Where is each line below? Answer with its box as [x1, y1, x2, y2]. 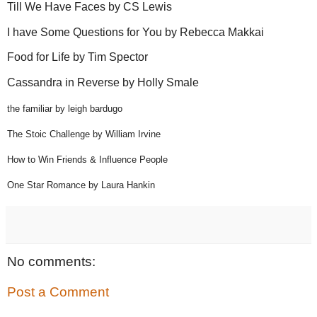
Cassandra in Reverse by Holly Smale [7, 76, 199, 89]
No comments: [7, 253, 96, 269]
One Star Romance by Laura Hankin [7, 179, 155, 190]
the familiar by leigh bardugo [7, 103, 122, 115]
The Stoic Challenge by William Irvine [7, 128, 161, 139]
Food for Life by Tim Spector [7, 51, 148, 64]
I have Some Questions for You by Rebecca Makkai [7, 25, 264, 38]
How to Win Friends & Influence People [7, 154, 168, 165]
